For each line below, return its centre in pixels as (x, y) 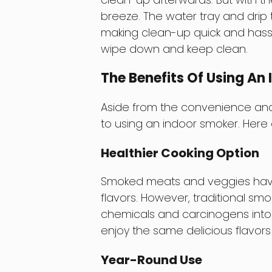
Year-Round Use (151, 260)
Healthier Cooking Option (180, 153)
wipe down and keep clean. (174, 49)
